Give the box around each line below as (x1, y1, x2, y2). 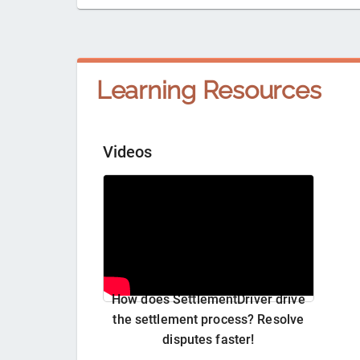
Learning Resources (96, 76, 321, 105)
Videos (103, 143, 152, 162)
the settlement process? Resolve (112, 312, 305, 328)
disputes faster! (162, 332, 255, 348)
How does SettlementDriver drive (111, 292, 305, 308)
